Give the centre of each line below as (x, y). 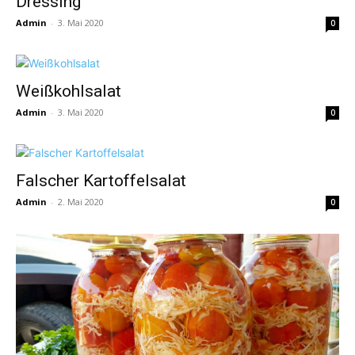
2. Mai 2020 (81, 201)
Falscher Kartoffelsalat (101, 180)
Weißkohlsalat (69, 91)
